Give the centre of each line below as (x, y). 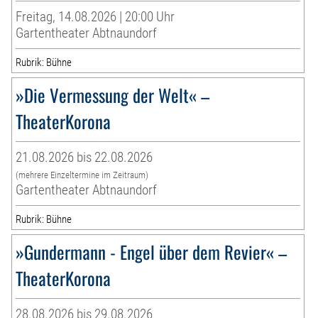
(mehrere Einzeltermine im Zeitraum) (82, 175)
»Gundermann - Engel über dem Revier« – (152, 252)
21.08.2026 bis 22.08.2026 (84, 158)
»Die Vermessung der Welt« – (113, 95)
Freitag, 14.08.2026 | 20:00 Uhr (95, 17)
